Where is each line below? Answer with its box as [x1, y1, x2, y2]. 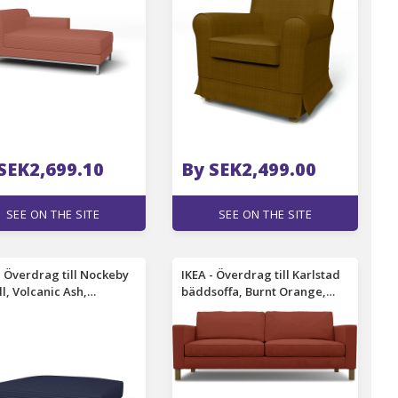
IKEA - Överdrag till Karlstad [181, 267, 341, 283]
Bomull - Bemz [181, 300, 262, 316]
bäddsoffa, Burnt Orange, [181, 283, 327, 299]
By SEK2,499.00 [181, 157, 317, 181]
